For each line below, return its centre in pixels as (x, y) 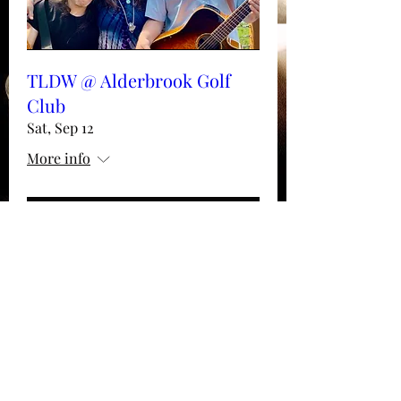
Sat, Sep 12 (60, 127)
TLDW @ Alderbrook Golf (129, 80)
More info (59, 158)
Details (143, 215)
